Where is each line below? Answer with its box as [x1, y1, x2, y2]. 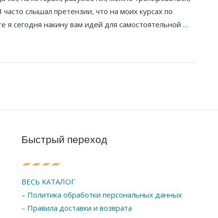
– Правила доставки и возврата [21, 202, 132, 213]
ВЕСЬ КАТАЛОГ [21, 176, 75, 186]
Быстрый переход [21, 132, 107, 146]
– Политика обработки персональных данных [21, 189, 182, 200]
